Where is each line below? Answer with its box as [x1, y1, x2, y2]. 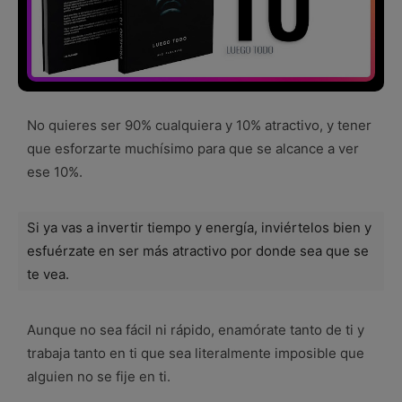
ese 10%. [27, 162, 83, 180]
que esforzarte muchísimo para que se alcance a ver [27, 139, 359, 157]
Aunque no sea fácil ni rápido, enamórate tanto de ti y [27, 320, 364, 338]
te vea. [27, 265, 69, 283]
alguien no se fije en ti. [27, 367, 170, 385]
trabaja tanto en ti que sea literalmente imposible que [27, 344, 364, 362]
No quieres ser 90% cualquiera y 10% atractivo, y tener [27, 116, 371, 134]
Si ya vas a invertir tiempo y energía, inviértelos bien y [27, 218, 371, 236]
